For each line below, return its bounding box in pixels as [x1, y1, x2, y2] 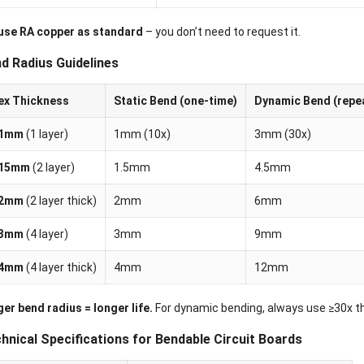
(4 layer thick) [23, 261, 97, 275]
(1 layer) [23, 128, 68, 141]
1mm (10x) [113, 128, 171, 141]
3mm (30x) [253, 128, 311, 141]
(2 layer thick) [23, 194, 97, 208]
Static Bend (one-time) [113, 94, 237, 108]
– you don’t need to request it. [142, 25, 301, 39]
